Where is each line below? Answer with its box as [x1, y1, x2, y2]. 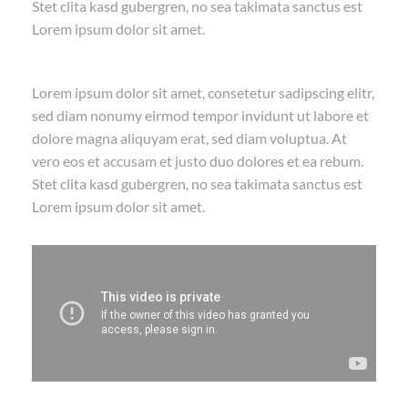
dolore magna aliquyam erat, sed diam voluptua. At [32, 129, 347, 147]
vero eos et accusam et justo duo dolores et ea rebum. [32, 152, 363, 169]
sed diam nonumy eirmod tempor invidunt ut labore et [32, 107, 369, 124]
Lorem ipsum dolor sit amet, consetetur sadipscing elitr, [32, 84, 374, 101]
